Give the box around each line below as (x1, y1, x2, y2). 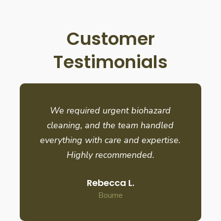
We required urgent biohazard (50, 104, 171, 116)
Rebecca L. (86, 176, 134, 189)
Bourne (98, 189, 123, 201)
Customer (66, 26, 155, 51)
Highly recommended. (66, 148, 154, 161)
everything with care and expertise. (40, 134, 181, 146)
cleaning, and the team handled (47, 119, 174, 131)
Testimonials (53, 49, 168, 74)
